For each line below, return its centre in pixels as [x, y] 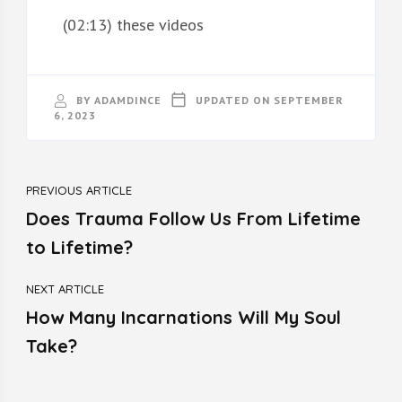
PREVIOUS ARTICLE [79, 190]
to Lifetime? [79, 247]
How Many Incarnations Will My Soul [183, 317]
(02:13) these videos [133, 24]
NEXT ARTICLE [65, 288]
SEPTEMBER [308, 100]
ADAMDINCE [127, 100]
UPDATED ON [234, 100]
